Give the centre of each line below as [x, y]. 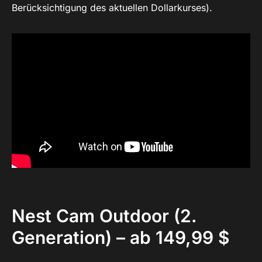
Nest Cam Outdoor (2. [104, 216]
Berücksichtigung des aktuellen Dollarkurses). [112, 8]
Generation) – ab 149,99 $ [121, 237]
